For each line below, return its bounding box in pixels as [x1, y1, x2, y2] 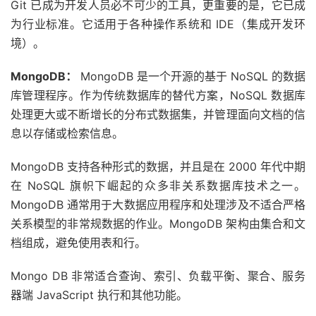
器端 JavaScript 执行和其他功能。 [11, 287, 188, 302]
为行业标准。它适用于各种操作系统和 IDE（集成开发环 [11, 16, 305, 31]
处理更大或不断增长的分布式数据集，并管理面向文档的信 [11, 107, 305, 121]
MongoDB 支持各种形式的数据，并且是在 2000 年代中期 [11, 159, 305, 174]
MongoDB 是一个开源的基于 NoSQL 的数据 [77, 68, 305, 83]
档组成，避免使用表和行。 [11, 235, 146, 250]
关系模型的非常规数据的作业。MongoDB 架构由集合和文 [11, 216, 305, 231]
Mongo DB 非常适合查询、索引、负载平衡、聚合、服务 [11, 268, 305, 283]
